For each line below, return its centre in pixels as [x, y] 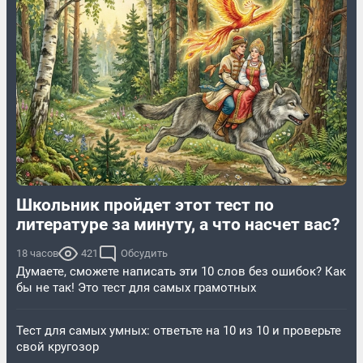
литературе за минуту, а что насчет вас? [178, 225]
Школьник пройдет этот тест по [145, 205]
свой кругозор [58, 347]
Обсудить [144, 254]
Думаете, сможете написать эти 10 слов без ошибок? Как [181, 272]
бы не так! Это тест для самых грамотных [136, 288]
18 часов [37, 254]
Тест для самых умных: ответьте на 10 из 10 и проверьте [179, 331]
